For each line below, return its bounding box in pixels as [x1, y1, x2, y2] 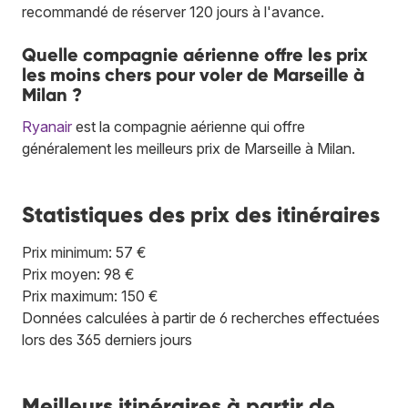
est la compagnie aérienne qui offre [72, 117, 305, 137]
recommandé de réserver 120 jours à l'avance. [22, 3, 324, 22]
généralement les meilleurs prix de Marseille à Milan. [22, 139, 355, 158]
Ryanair [22, 117, 72, 137]
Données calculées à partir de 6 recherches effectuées [22, 309, 380, 328]
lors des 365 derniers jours [22, 331, 192, 350]
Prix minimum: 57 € [22, 243, 147, 262]
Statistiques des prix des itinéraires [22, 201, 380, 229]
